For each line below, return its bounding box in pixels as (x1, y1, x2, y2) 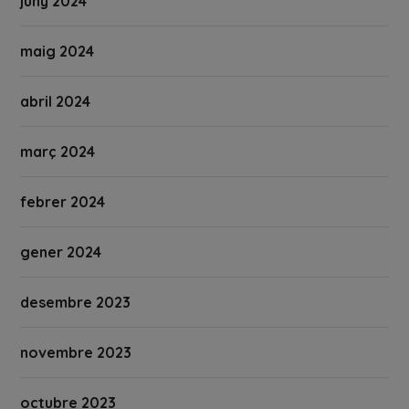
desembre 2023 (20, 293, 131, 312)
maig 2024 (20, 42, 95, 61)
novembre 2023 (20, 343, 132, 362)
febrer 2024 (20, 193, 106, 212)
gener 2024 (20, 243, 102, 262)
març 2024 (20, 142, 96, 162)
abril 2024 (20, 92, 91, 111)
